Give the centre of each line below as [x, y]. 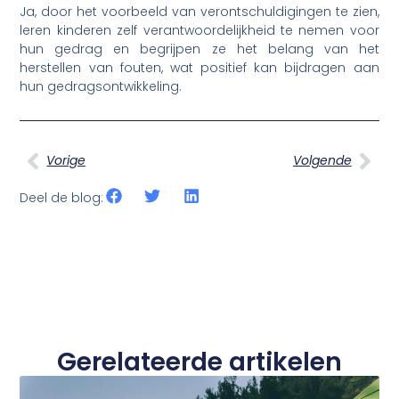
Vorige [66, 161]
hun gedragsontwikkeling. [101, 87]
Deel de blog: [62, 197]
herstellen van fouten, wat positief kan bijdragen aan [199, 68]
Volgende [322, 161]
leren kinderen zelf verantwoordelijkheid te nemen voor [199, 31]
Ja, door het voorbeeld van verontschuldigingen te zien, [199, 12]
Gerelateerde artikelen [199, 362]
